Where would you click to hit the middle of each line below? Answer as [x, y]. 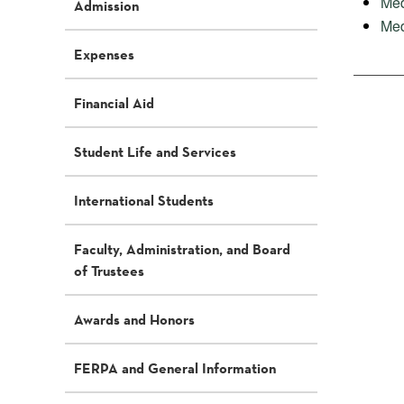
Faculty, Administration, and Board [182, 249]
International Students [144, 200]
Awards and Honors [134, 319]
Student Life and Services [155, 151]
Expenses [104, 54]
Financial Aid [114, 103]
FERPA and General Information [175, 368]
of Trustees [109, 271]
